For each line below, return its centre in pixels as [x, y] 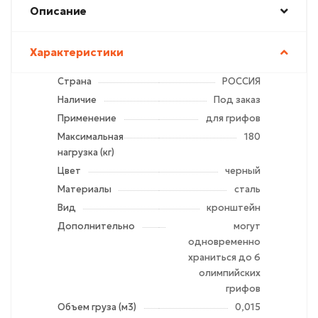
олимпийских [230, 273]
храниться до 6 [224, 257]
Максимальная [91, 137]
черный [243, 171]
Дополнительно [96, 226]
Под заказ [237, 100]
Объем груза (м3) [97, 307]
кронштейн [234, 208]
